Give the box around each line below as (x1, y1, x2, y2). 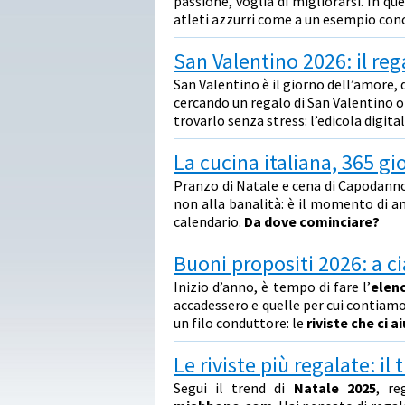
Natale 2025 (293, 379, 376, 397)
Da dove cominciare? (244, 212, 380, 231)
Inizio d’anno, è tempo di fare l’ (174, 278, 372, 296)
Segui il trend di (174, 379, 294, 397)
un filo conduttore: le (174, 314, 306, 332)
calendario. (174, 212, 244, 231)
